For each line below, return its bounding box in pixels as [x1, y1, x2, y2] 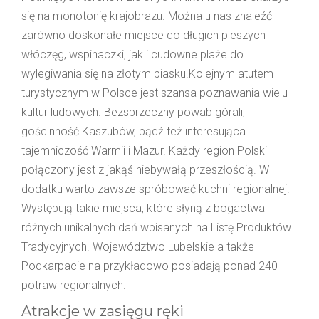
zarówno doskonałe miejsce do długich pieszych [21, 28, 266, 42]
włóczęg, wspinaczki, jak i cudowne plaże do [21, 47, 244, 61]
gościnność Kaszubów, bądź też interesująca [21, 124, 246, 138]
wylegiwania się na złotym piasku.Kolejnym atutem [21, 66, 273, 80]
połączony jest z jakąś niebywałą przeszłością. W [21, 162, 269, 177]
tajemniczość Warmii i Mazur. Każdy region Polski [21, 143, 267, 157]
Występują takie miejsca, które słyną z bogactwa [21, 201, 265, 215]
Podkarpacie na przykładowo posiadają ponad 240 [21, 258, 278, 273]
